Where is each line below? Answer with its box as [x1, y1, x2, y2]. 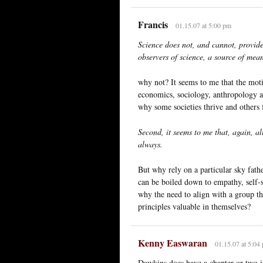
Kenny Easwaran [138, 235, 207, 249]
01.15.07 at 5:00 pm [175, 20, 231, 30]
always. [138, 138, 163, 150]
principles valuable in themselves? [138, 200, 251, 212]
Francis [138, 17, 168, 31]
